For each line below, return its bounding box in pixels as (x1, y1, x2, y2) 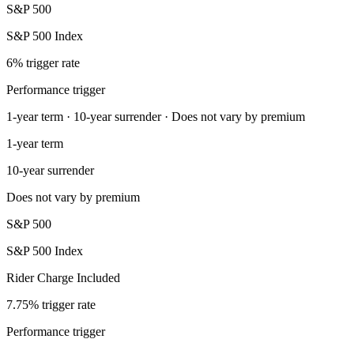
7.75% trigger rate (6, 297, 96, 311)
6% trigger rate (6, 55, 80, 70)
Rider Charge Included (6, 270, 120, 284)
